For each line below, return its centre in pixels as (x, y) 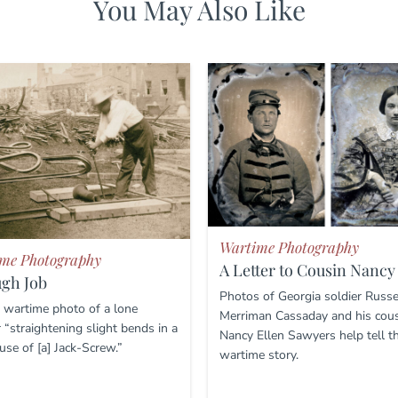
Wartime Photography (289, 247)
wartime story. (259, 355)
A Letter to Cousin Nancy (307, 271)
